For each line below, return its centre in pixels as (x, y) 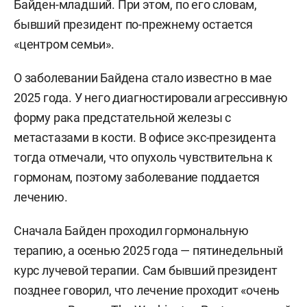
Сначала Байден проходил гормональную (131, 231)
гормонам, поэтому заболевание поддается (137, 177)
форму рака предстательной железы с (123, 118)
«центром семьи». (64, 45)
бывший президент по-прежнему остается (133, 25)
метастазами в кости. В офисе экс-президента (145, 138)
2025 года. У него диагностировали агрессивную (151, 98)
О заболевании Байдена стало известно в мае (143, 78)
